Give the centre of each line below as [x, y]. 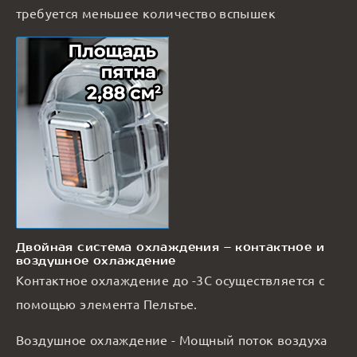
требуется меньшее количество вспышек [146, 12]
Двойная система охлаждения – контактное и [170, 247]
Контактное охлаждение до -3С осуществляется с [171, 279]
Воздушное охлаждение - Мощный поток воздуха [172, 339]
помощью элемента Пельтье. [107, 303]
